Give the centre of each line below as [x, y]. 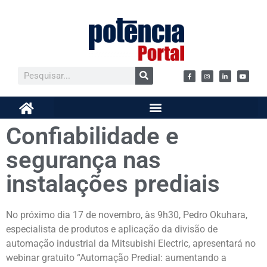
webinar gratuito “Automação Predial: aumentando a [116, 258]
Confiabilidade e [92, 136]
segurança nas [83, 160]
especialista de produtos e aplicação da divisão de [112, 229]
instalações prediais [113, 184]
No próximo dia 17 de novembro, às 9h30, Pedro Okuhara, [127, 215]
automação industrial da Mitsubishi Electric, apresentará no [131, 244]
